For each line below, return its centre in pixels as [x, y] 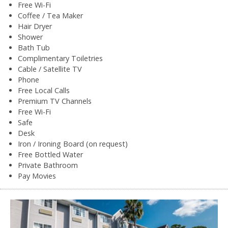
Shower [30, 37]
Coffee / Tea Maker [50, 15]
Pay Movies [37, 176]
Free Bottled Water [50, 154]
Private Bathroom [48, 165]
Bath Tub [34, 47]
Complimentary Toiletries [60, 58]
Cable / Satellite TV [50, 69]
